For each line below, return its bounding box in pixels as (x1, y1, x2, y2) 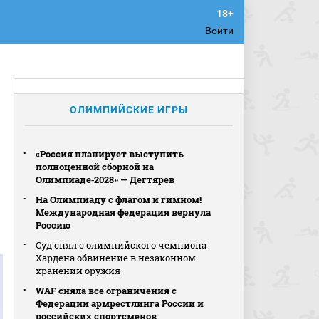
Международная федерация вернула (36, 206, 211, 219)
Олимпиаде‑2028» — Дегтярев (36, 173, 175, 186)
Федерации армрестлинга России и (36, 297, 204, 310)
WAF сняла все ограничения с (36, 284, 177, 297)
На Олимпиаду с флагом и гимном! (36, 193, 202, 206)
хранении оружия (36, 264, 121, 277)
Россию (36, 219, 71, 231)
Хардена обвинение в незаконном (36, 251, 197, 264)
